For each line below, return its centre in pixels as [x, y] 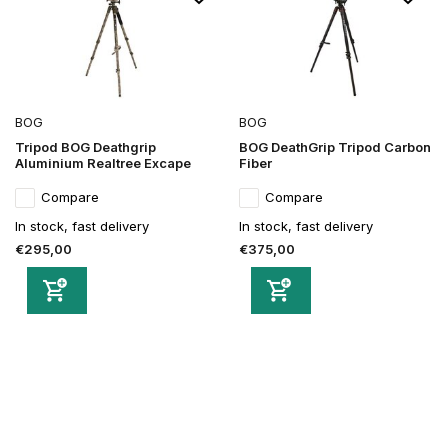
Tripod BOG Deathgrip [85, 147]
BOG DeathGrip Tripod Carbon [335, 147]
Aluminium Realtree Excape [103, 163]
